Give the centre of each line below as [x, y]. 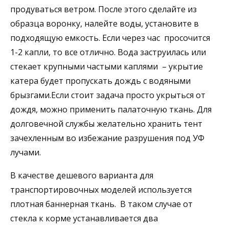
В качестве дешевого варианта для [82, 176]
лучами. [26, 153]
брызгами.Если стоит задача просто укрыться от [108, 95]
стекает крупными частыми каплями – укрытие [107, 67]
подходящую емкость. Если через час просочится [110, 38]
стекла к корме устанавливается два [84, 219]
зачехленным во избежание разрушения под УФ [107, 138]
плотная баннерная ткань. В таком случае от [101, 204]
